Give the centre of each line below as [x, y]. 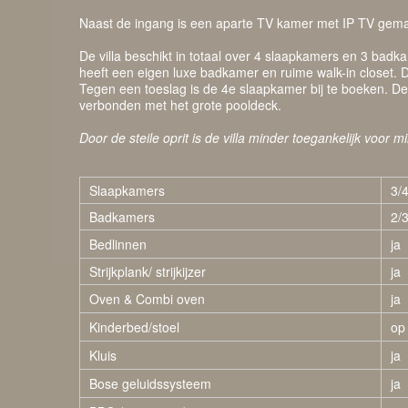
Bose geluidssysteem [150, 383]
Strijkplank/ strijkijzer [148, 271]
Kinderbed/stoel [134, 327]
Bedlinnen [118, 244]
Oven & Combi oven [147, 299]
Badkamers [122, 217]
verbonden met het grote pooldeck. [182, 105]
